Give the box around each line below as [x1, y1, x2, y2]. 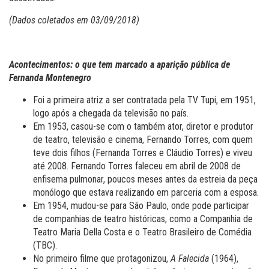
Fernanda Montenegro [9, 71, 91, 83]
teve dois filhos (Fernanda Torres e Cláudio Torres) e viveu [33, 147, 252, 159]
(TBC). [33, 239, 57, 251]
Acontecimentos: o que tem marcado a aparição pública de [9, 58, 230, 70]
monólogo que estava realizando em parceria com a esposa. [33, 186, 259, 198]
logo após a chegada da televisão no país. [33, 107, 189, 119]
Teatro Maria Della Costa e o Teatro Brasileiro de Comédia [33, 226, 252, 238]
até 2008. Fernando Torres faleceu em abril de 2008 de [33, 160, 241, 172]
